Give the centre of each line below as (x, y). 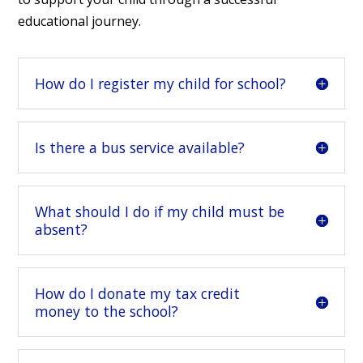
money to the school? (107, 312)
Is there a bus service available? (140, 148)
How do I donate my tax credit (138, 294)
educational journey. (80, 21)
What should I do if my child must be (160, 212)
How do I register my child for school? (161, 84)
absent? (62, 230)
